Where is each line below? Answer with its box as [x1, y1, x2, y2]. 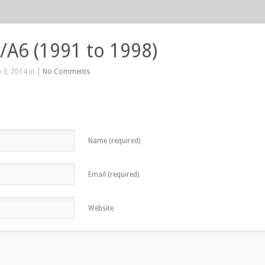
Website [88, 204, 114, 212]
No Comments [43, 67, 90, 76]
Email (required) [88, 170, 139, 179]
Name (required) [88, 137, 140, 145]
